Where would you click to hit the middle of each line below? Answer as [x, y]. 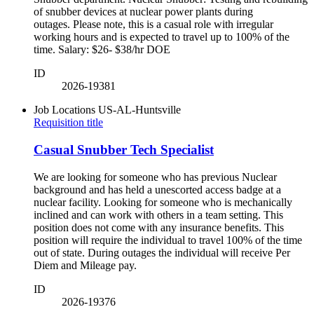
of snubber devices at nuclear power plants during [143, 12]
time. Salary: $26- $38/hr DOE [105, 50]
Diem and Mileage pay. [88, 265]
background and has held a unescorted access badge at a [157, 189]
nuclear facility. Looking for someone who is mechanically [163, 202]
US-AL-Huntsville [139, 110]
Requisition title [68, 123]
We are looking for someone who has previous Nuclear [155, 177]
